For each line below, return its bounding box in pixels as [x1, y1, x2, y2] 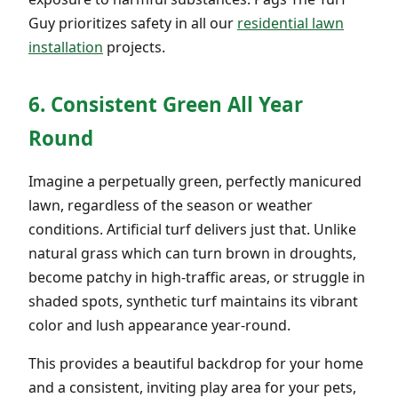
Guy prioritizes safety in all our [28, 12, 237, 33]
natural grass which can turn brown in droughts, [28, 243, 356, 263]
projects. [103, 36, 165, 57]
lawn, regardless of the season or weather [28, 195, 313, 215]
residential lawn [237, 12, 344, 33]
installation [28, 36, 103, 57]
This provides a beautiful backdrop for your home [28, 353, 363, 373]
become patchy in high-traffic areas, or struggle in [28, 267, 365, 287]
